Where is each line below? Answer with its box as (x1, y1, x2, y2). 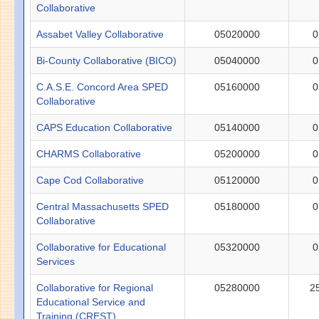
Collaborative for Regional (36, 281, 154, 293)
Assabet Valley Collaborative (36, 28, 164, 40)
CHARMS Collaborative (36, 147, 142, 159)
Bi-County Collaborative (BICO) (36, 54, 177, 66)
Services (36, 255, 75, 267)
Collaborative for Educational (36, 241, 167, 253)
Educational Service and (36, 296, 146, 308)
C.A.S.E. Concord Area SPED (36, 80, 169, 93)
